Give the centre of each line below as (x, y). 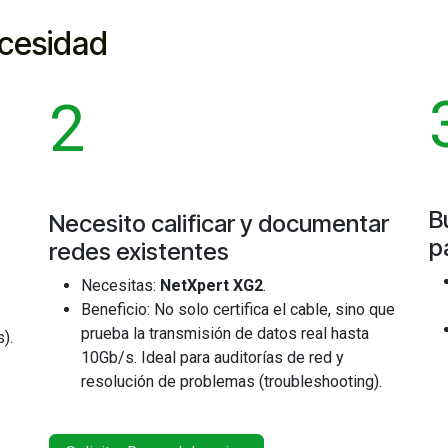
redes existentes (139, 251)
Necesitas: (120, 285)
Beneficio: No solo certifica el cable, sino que (238, 309)
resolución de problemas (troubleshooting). (231, 381)
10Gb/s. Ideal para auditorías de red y (212, 357)
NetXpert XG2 (211, 285)
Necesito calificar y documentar (219, 223)
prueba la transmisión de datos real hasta (225, 333)
